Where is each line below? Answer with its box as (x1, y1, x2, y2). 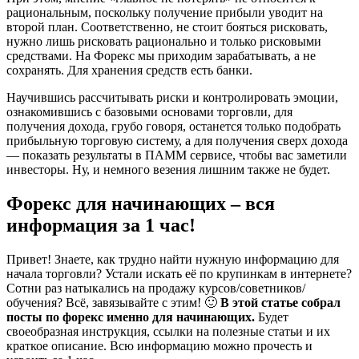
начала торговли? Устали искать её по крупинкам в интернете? (6, 266, 352, 280)
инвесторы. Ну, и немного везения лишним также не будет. (6, 162, 330, 176)
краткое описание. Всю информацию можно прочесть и (6, 338, 313, 353)
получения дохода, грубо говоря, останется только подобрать (6, 119, 341, 133)
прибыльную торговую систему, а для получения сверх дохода (6, 133, 348, 147)
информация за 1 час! (6, 214, 196, 236)
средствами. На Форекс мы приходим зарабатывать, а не (6, 48, 316, 63)
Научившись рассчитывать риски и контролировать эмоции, (6, 90, 338, 104)
